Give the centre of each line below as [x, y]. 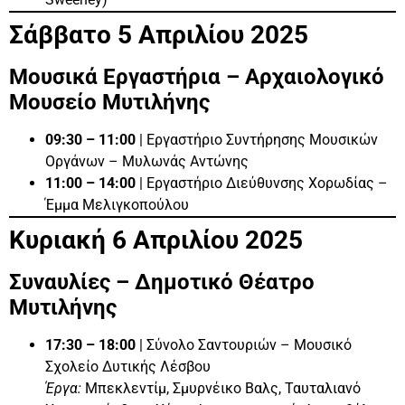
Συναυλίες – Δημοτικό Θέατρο [162, 282]
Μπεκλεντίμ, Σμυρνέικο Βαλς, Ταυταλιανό [221, 388]
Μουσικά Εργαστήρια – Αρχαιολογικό [197, 76]
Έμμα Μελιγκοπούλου [117, 204]
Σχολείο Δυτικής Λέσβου [128, 366]
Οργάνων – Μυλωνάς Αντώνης [147, 161]
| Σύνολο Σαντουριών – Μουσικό [244, 344]
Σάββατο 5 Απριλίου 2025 [159, 34]
